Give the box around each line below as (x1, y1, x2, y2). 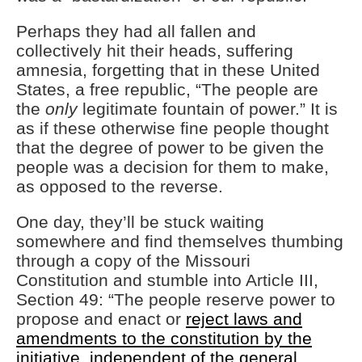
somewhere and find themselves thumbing (16, 232, 343, 251)
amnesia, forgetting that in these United (16, 61, 320, 80)
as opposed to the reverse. (16, 177, 228, 196)
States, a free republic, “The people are (16, 80, 318, 99)
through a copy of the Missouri (16, 251, 250, 271)
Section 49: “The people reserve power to (16, 290, 335, 309)
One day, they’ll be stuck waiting (16, 213, 264, 232)
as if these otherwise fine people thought (16, 119, 329, 138)
